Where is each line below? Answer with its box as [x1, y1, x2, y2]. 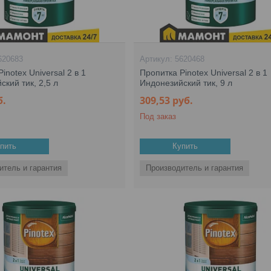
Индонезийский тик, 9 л [140, 78, 233, 88]
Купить [172, 142, 198, 151]
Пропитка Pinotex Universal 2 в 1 [140, 68, 268, 77]
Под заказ [140, 112, 177, 121]
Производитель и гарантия [146, 163, 244, 172]
